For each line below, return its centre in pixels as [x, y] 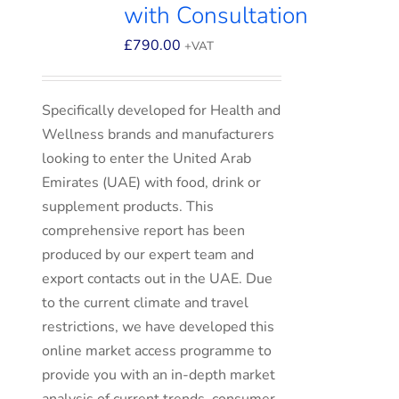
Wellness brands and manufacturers [159, 134]
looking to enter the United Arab [147, 159]
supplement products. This [128, 207]
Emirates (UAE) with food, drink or [152, 183]
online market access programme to [157, 351]
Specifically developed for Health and [162, 110]
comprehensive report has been [144, 231]
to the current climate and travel [146, 303]
